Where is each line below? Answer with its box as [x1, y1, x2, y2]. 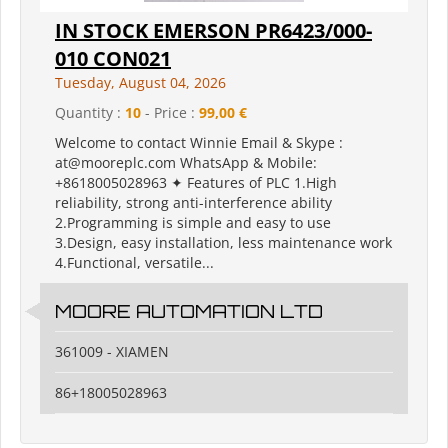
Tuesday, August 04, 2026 [55, 73, 226, 93]
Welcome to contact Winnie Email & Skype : [55, 133, 343, 153]
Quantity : [55, 103, 125, 123]
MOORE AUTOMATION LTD [55, 300, 323, 323]
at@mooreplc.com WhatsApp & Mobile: [55, 153, 317, 173]
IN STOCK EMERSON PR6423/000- [55, 17, 372, 45]
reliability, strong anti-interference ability [55, 193, 332, 213]
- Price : [141, 103, 199, 123]
